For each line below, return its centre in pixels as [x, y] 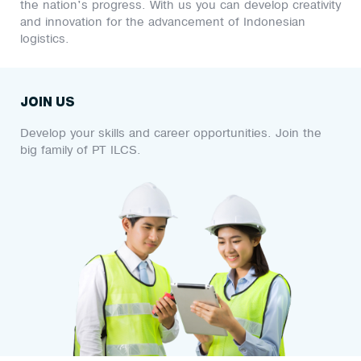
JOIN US [48, 102]
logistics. [45, 39]
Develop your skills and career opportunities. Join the [171, 133]
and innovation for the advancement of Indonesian [163, 22]
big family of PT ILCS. [81, 150]
